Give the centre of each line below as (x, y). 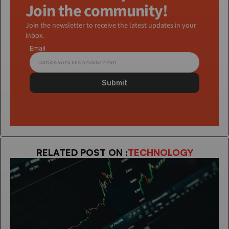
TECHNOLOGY (160, 153)
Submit (114, 83)
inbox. (35, 36)
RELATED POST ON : (82, 153)
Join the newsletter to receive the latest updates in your (111, 26)
